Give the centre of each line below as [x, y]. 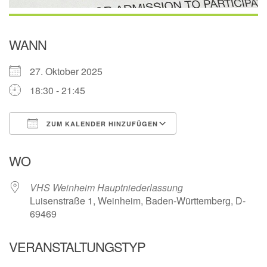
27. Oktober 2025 [71, 72]
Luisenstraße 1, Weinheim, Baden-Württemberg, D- [138, 201]
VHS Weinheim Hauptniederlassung [106, 188]
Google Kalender [224, 145]
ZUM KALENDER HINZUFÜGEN [101, 124]
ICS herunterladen [69, 145]
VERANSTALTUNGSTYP [77, 247]
